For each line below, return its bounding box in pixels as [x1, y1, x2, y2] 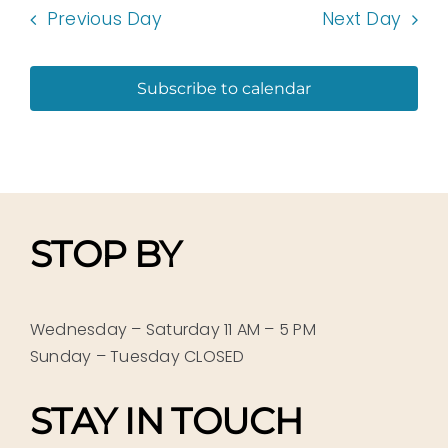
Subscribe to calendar [137, 79, 311, 99]
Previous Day [46, 7, 162, 32]
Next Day [322, 7, 402, 32]
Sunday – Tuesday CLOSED [29, 344, 245, 368]
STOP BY [29, 232, 190, 277]
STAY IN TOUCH [29, 398, 303, 443]
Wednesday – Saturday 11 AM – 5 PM [29, 317, 316, 341]
